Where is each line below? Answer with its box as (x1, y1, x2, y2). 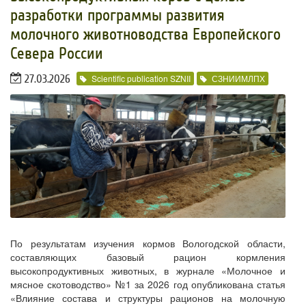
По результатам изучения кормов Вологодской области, (10, 236, 286, 251)
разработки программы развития (10, 6, 225, 25)
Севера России (10, 44, 103, 64)
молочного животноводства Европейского (10, 25, 281, 44)
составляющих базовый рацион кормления (10, 250, 286, 264)
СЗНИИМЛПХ (212, 72, 265, 85)
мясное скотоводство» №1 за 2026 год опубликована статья (10, 277, 286, 292)
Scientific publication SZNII (92, 72, 191, 85)
